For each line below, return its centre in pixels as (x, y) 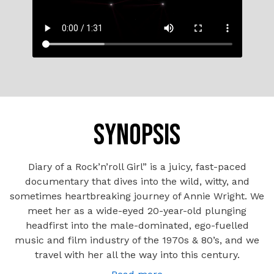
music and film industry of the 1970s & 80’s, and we (137, 240)
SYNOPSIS (137, 135)
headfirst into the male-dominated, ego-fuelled (137, 225)
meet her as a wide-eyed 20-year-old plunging (137, 210)
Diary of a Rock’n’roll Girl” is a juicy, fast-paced (137, 166)
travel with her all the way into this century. (137, 254)
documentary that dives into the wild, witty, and (137, 181)
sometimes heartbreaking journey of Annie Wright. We (137, 196)
